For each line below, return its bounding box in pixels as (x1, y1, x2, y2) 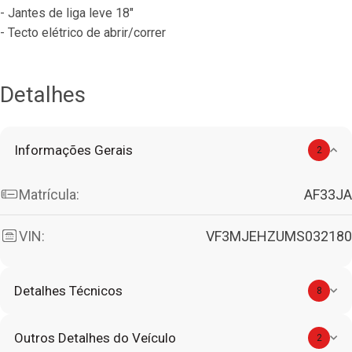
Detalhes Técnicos (14, 283, 123, 299)
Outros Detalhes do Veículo (14, 330, 176, 346)
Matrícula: (19, 185, 79, 203)
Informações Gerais (14, 142, 133, 158)
